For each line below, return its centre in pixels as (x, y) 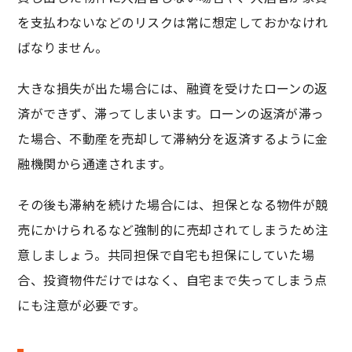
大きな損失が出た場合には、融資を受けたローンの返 (172, 88)
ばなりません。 (63, 48)
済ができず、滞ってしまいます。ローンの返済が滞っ (171, 114)
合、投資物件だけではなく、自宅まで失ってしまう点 (172, 280)
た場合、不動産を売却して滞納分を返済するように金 (173, 139)
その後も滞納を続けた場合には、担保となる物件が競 (173, 205)
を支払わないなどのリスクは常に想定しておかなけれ (173, 22)
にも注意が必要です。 (82, 305)
